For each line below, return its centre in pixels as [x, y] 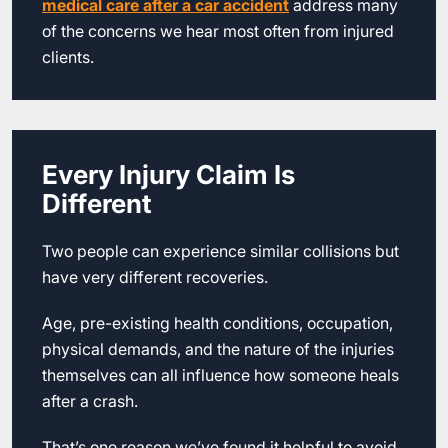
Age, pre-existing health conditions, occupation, [217, 323]
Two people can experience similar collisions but [220, 251]
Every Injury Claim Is [168, 174]
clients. [68, 57]
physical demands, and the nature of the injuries [218, 349]
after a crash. [90, 401]
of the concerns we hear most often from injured [218, 31]
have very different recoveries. [155, 277]
